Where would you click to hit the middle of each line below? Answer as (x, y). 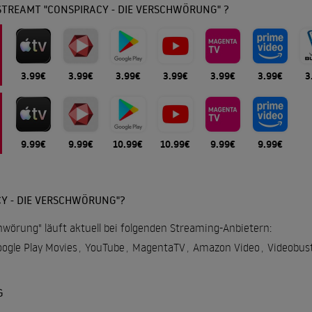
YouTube (104, 247)
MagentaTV (158, 247)
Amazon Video (226, 247)
